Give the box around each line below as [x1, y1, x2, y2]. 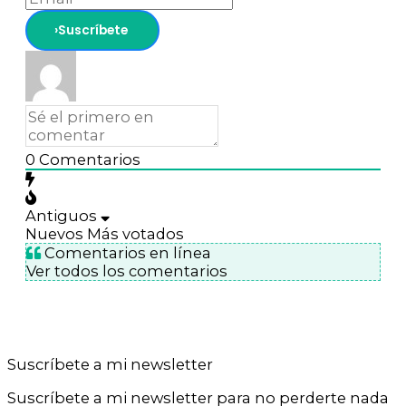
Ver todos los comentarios [26, 262, 227, 281]
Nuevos [25, 225, 83, 244]
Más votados [87, 225, 184, 244]
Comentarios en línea [41, 244, 211, 263]
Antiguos [25, 207, 97, 226]
